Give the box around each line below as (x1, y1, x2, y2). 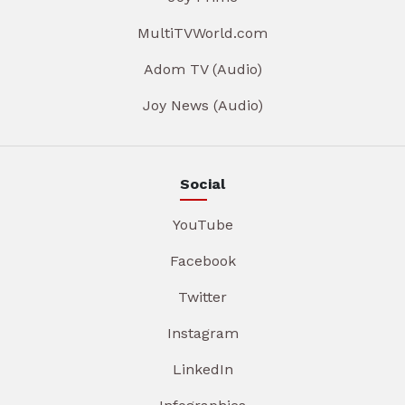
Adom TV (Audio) (143, 60, 262, 78)
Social (180, 174, 225, 193)
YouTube (172, 215, 233, 233)
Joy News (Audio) (142, 96, 263, 114)
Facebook (169, 251, 236, 269)
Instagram (166, 324, 239, 342)
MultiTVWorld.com (137, 24, 268, 42)
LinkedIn (172, 360, 233, 378)
